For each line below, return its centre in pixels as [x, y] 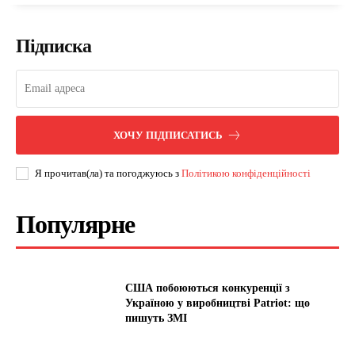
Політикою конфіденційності [246, 174]
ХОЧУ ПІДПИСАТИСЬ [168, 136]
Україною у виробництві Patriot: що [218, 303]
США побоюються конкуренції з [208, 288]
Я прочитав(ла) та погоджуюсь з [108, 174]
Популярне [75, 225]
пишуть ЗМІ [157, 318]
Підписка [53, 46]
